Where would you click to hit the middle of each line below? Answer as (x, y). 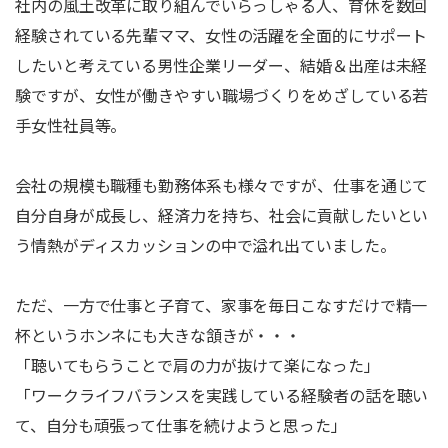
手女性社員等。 (71, 125)
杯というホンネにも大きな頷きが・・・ (158, 335)
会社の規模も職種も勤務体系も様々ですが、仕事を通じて (222, 185)
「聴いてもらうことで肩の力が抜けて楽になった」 (197, 365)
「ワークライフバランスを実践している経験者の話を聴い (222, 395)
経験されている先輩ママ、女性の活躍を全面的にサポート (221, 35)
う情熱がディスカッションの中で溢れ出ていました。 (205, 245)
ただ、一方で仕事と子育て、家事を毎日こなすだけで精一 (221, 305)
